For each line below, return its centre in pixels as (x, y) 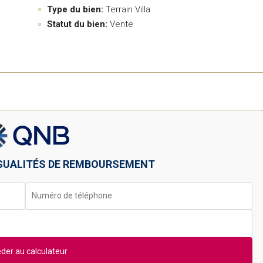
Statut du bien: (77, 24)
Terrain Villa (128, 10)
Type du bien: (75, 10)
